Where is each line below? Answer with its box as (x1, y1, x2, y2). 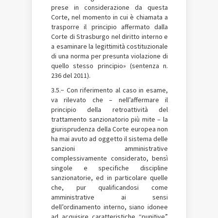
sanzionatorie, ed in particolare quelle (51, 173, 168, 182)
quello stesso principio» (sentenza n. (51, 61, 168, 70)
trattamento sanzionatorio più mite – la (51, 114, 168, 124)
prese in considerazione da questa (51, 2, 168, 12)
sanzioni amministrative (51, 144, 168, 153)
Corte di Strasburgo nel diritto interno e (51, 32, 168, 41)
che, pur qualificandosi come (51, 182, 168, 192)
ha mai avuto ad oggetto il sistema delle (51, 134, 168, 143)
